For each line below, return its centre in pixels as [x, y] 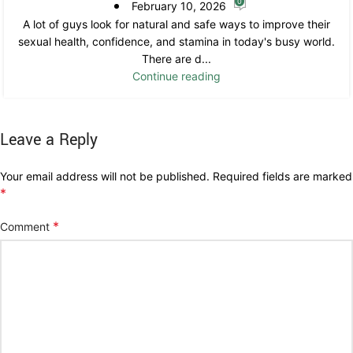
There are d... [176, 59]
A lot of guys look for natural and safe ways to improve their [176, 24]
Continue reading [176, 76]
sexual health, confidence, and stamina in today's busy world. [176, 42]
